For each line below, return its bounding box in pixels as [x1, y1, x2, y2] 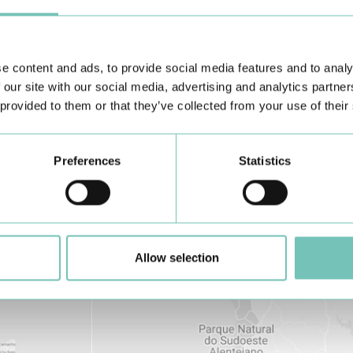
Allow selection [134, 251, 219, 265]
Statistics [239, 154, 291, 168]
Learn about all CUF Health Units [84, 25, 247, 39]
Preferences [54, 154, 121, 168]
